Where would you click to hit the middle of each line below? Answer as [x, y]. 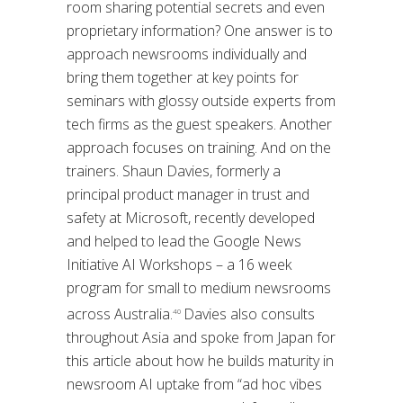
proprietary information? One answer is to [200, 30]
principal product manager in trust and [188, 194]
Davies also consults [249, 313]
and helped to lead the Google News [184, 241]
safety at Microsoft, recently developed [191, 217]
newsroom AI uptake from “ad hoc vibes [194, 384]
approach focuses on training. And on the [199, 147]
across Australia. [120, 313]
